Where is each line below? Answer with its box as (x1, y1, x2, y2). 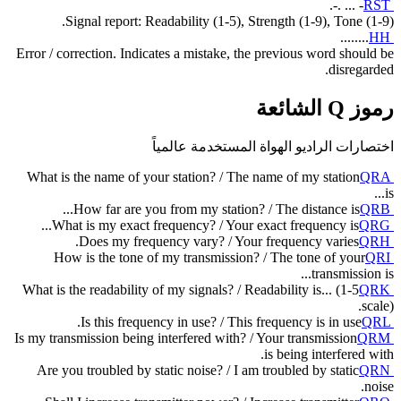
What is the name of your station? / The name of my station (27, 169, 360, 185)
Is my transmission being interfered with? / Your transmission (14, 330, 357, 346)
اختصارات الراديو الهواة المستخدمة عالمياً (152, 139, 394, 155)
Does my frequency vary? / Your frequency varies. (79, 234, 359, 250)
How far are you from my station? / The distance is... (73, 201, 360, 218)
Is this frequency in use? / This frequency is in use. (81, 314, 362, 330)
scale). (362, 298, 394, 314)
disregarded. (328, 61, 394, 77)
